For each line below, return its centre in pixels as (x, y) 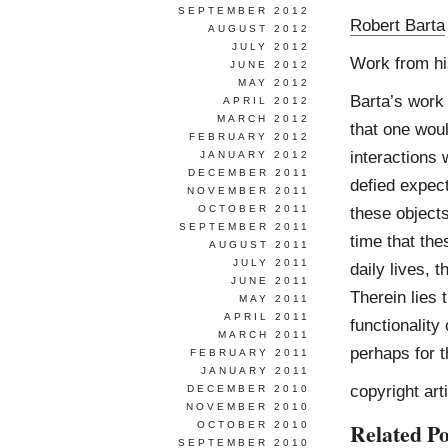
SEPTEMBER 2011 (244, 226)
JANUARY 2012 (255, 154)
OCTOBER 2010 (253, 424)
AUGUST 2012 (259, 28)
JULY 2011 (271, 262)
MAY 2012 (274, 82)
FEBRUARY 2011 (250, 352)
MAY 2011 (274, 298)
